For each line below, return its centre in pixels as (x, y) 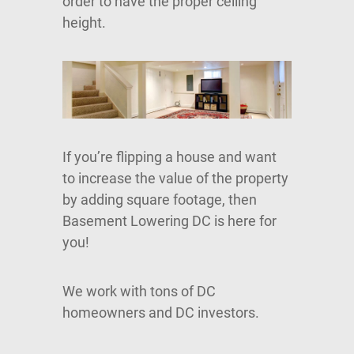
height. (84, 23)
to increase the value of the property (175, 179)
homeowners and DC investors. (161, 313)
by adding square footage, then (160, 200)
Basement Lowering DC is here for (169, 221)
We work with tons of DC (139, 292)
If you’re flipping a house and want (169, 157)
